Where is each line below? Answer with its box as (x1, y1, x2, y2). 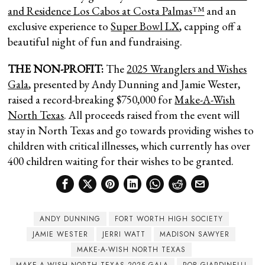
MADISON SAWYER (160, 228, 230, 240)
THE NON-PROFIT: (8, 61, 106, 76)
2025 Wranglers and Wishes (127, 61, 247, 76)
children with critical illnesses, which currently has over (8, 138, 251, 153)
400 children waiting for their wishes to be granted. (8, 153, 234, 169)
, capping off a (179, 18, 242, 34)
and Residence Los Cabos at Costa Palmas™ (8, 3, 205, 18)
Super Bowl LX (111, 18, 180, 34)
